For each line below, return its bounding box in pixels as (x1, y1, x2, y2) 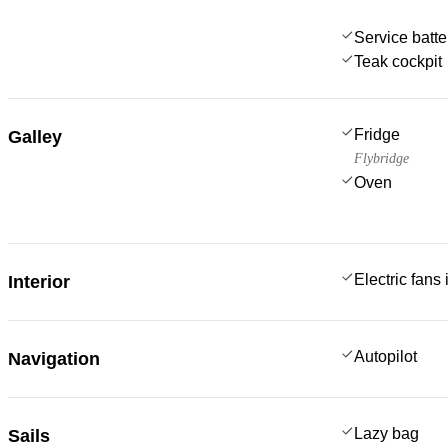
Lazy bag (354, 424, 419, 442)
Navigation (8, 348, 100, 369)
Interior (8, 271, 70, 292)
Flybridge (354, 150, 409, 166)
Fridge (354, 125, 400, 143)
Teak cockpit (354, 52, 442, 70)
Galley (8, 126, 62, 147)
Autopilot (354, 347, 417, 365)
